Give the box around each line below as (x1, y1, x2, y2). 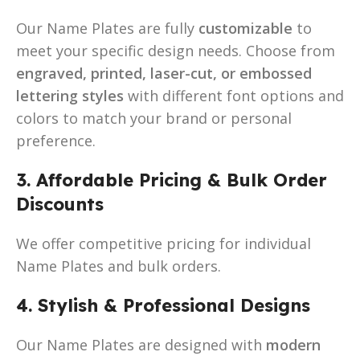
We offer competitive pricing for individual (16, 233, 311, 253)
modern (266, 334, 321, 354)
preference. (16, 130, 96, 150)
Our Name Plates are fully (16, 18, 198, 38)
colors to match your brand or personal (16, 108, 292, 128)
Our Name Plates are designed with (16, 334, 266, 354)
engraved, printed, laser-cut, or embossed (16, 63, 312, 83)
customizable (198, 18, 292, 38)
